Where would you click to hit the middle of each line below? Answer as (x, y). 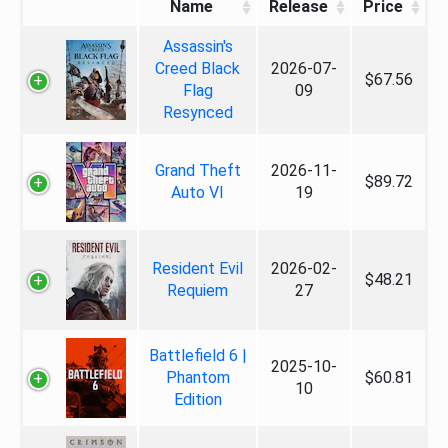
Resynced (197, 112)
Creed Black (197, 68)
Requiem (197, 290)
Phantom (197, 377)
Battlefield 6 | (197, 355)
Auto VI (197, 192)
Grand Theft (197, 170)
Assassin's (197, 46)
